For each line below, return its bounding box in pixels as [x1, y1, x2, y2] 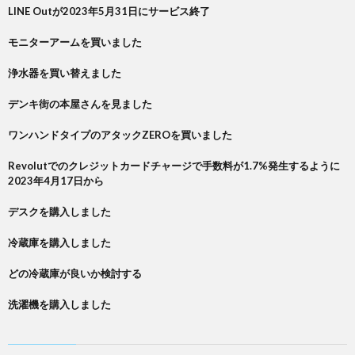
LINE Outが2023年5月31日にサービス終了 [8, 5, 210, 17]
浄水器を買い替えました [8, 67, 121, 79]
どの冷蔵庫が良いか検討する [8, 267, 142, 280]
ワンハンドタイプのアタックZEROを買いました [8, 128, 232, 141]
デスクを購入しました [8, 205, 111, 218]
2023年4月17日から [8, 174, 104, 187]
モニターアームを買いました [8, 36, 142, 48]
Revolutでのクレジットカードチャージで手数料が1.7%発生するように [8, 159, 340, 172]
